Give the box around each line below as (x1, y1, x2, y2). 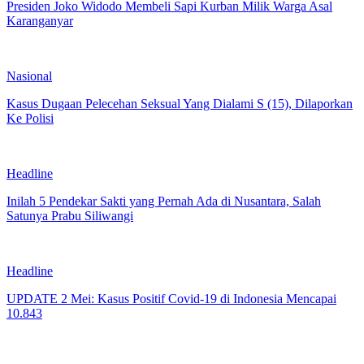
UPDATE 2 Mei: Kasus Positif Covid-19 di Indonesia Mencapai (6, 291, 336, 305)
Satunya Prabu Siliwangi (6, 208, 133, 223)
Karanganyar (6, 13, 73, 28)
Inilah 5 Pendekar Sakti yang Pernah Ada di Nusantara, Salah (6, 193, 321, 208)
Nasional (6, 68, 52, 83)
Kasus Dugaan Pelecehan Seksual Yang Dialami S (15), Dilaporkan (6, 96, 353, 110)
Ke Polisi (6, 110, 54, 125)
